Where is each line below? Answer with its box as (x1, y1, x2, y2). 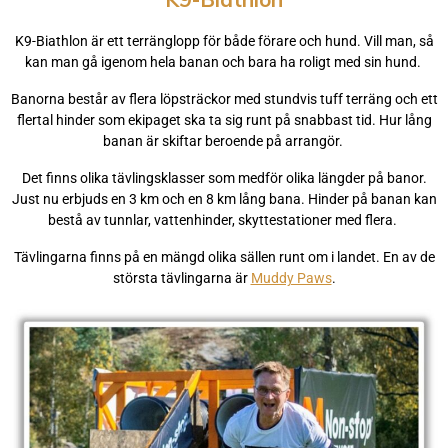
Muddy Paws (250, 270, 332, 287)
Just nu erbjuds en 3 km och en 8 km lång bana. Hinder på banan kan (11, 191, 437, 208)
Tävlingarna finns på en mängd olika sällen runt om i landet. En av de (13, 249, 435, 266)
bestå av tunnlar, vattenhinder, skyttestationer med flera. (48, 212, 400, 229)
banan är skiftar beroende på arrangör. (102, 133, 346, 150)
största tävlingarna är (112, 270, 251, 287)
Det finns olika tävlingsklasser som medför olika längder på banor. (21, 170, 427, 187)
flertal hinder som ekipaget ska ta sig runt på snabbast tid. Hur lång (16, 112, 432, 129)
